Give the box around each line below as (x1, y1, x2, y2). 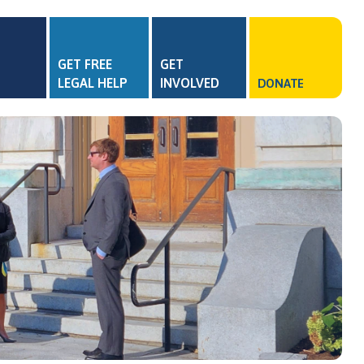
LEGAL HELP (57, 76, 128, 90)
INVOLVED (159, 76, 219, 90)
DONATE (257, 76, 304, 90)
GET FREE (57, 57, 112, 71)
